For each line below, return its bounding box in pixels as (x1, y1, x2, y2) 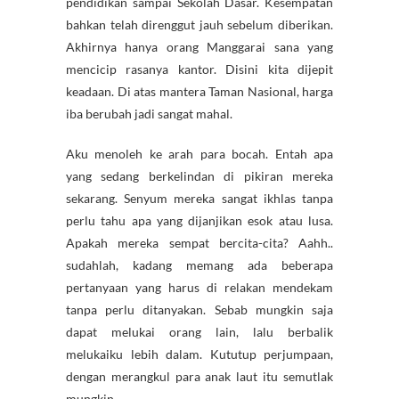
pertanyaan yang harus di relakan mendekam (66, 280, 333, 296)
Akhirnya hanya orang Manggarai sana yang (66, 39, 333, 55)
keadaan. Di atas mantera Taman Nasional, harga (66, 84, 333, 100)
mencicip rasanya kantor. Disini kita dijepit (66, 61, 333, 77)
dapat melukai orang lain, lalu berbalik (66, 324, 333, 340)
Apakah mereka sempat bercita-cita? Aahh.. (66, 235, 333, 251)
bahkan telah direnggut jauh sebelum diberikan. (66, 17, 333, 33)
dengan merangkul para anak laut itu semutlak (66, 369, 333, 385)
